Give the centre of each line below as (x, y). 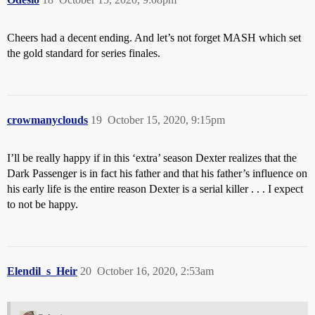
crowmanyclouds (47, 120)
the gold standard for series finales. (84, 53)
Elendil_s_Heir (42, 271)
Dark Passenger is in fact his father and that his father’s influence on (157, 173)
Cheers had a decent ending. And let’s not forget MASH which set (154, 37)
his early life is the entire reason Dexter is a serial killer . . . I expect (155, 188)
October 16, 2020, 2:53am (155, 271)
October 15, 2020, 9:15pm (166, 120)
